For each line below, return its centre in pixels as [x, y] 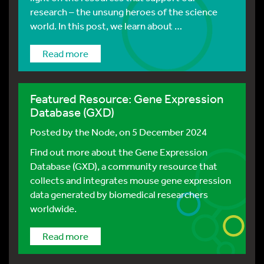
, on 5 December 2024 [161, 132]
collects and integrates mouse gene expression [131, 180]
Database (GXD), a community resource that [124, 166]
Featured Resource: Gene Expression [127, 99]
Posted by [52, 132]
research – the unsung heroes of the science [124, 11]
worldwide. [53, 208]
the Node [95, 132]
